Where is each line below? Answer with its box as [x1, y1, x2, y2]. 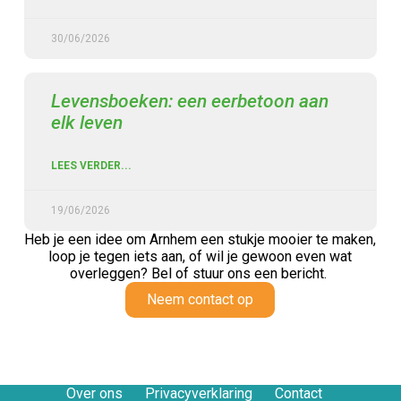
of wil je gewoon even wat [189, 247, 353, 265]
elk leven [50, 111, 123, 133]
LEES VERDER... [50, 158, 132, 172]
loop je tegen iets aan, [48, 247, 190, 265]
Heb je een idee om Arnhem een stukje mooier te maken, [24, 230, 377, 248]
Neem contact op [147, 290, 254, 308]
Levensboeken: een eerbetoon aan [50, 90, 328, 112]
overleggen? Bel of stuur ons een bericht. [70, 264, 331, 282]
